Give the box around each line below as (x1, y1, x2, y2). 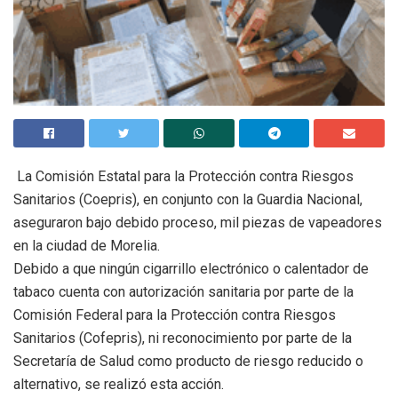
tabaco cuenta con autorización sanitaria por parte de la (13, 283, 354, 300)
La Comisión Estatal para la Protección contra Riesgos (13, 167, 354, 185)
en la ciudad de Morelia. (13, 236, 160, 254)
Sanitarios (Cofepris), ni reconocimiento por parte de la (13, 329, 352, 346)
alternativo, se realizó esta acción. (13, 375, 224, 393)
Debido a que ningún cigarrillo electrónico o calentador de (13, 259, 369, 277)
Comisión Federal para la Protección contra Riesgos (13, 306, 336, 323)
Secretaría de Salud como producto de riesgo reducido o (13, 352, 363, 370)
